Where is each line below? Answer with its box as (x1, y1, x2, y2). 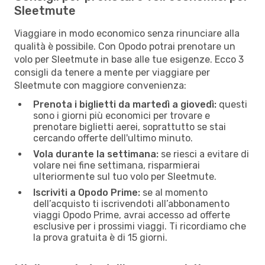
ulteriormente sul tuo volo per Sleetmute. (33, 170, 216, 182)
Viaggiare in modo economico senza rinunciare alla (14, 27, 240, 39)
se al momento (140, 186, 208, 198)
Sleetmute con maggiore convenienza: (14, 79, 186, 91)
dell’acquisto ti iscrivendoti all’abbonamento (33, 198, 230, 209)
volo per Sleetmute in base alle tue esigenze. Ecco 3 (14, 53, 244, 65)
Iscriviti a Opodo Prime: (33, 186, 140, 198)
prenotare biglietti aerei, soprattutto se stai (33, 121, 226, 132)
